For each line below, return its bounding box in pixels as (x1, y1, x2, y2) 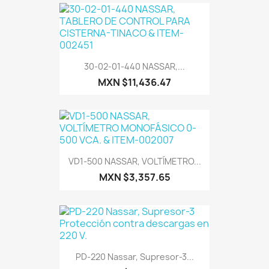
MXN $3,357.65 (98, 171, 171, 184)
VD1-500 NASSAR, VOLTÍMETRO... (68, 156, 201, 168)
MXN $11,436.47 (98, 75, 171, 89)
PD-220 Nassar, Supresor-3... (75, 250, 194, 262)
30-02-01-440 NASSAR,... (84, 60, 185, 72)
